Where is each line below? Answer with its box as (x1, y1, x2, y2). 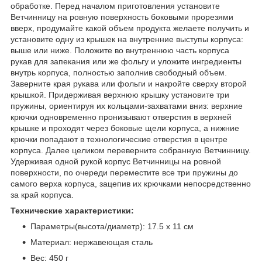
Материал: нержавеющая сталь (30, 237, 153, 247)
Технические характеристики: (11, 205, 134, 215)
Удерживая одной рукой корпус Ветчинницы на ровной (11, 156, 221, 166)
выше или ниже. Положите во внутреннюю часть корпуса (11, 45, 229, 55)
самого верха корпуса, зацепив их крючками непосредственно (11, 178, 251, 188)
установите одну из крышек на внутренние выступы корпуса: (11, 34, 243, 44)
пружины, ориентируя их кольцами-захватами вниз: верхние (11, 101, 243, 111)
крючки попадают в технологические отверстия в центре (11, 134, 227, 144)
